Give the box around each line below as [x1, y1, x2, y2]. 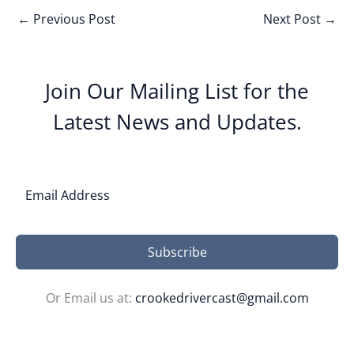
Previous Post [30, 9, 115, 28]
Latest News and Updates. [52, 107, 302, 136]
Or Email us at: [45, 288, 135, 307]
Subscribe [147, 243, 207, 261]
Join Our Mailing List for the [45, 76, 309, 105]
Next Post [263, 9, 324, 28]
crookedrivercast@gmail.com [134, 288, 309, 307]
